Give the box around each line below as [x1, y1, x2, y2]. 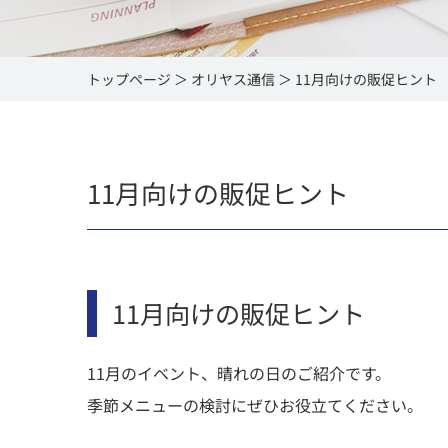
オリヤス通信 [191, 69, 275, 89]
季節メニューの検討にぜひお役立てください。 [87, 393, 423, 417]
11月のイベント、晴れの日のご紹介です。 [87, 361, 391, 385]
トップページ [87, 69, 171, 89]
